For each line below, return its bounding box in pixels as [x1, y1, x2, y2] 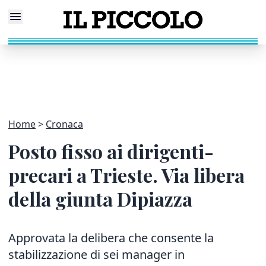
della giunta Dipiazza [8, 186, 192, 211]
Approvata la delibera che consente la [8, 230, 214, 246]
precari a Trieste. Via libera [8, 162, 245, 188]
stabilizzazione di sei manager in [8, 246, 185, 262]
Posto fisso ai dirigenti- [8, 138, 214, 164]
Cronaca [46, 118, 83, 131]
